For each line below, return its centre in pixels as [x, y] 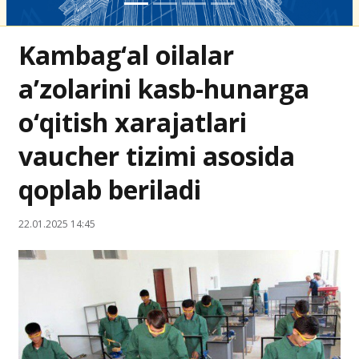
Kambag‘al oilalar [126, 55]
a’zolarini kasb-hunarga [164, 89]
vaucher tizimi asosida [157, 156]
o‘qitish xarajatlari [133, 122]
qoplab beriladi [110, 190]
